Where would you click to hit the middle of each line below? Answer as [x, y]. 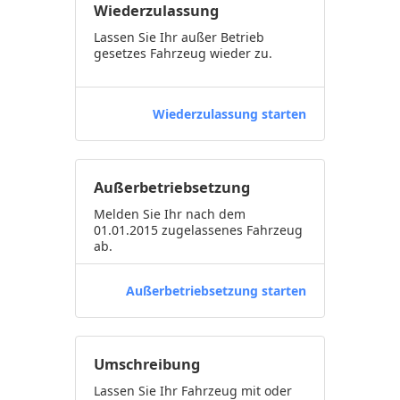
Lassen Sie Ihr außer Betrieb [179, 37]
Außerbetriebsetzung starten [216, 291]
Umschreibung [147, 364]
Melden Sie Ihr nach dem [170, 214]
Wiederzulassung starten [229, 114]
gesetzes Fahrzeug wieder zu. [183, 53]
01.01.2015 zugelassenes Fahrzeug [198, 230]
